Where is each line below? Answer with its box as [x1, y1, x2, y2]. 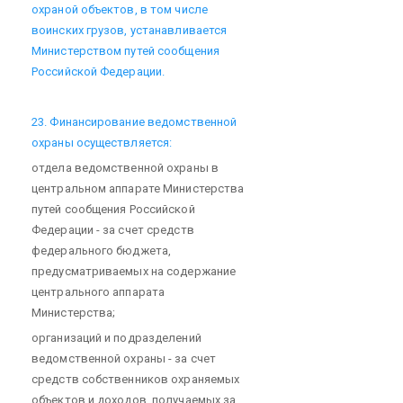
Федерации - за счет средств [31, 222, 194, 237]
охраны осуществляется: [31, 135, 173, 149]
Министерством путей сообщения [31, 43, 219, 58]
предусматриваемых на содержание [31, 264, 237, 278]
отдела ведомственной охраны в [31, 160, 219, 175]
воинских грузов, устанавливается [31, 22, 228, 37]
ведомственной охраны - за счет [31, 351, 216, 365]
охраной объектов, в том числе [31, 2, 208, 16]
